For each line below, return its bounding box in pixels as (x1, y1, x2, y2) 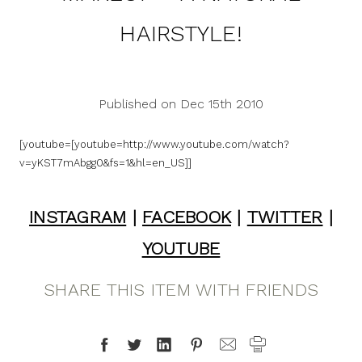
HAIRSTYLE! (120, 20, 242, 47)
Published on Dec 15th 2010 (99, 96, 263, 112)
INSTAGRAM (29, 207, 127, 227)
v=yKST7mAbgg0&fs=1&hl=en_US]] (19, 157, 192, 169)
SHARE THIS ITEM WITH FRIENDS (44, 280, 318, 300)
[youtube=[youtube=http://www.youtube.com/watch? (19, 138, 288, 150)
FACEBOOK (142, 207, 231, 227)
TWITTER (246, 207, 323, 227)
